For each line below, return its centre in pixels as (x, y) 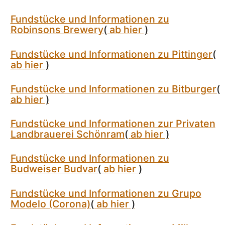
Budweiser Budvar (54, 169)
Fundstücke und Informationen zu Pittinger (111, 54)
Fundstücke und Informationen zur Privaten (113, 124)
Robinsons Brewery (57, 30)
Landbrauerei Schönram (67, 134)
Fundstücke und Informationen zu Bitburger (113, 89)
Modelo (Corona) (50, 204)
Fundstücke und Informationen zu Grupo (106, 193)
